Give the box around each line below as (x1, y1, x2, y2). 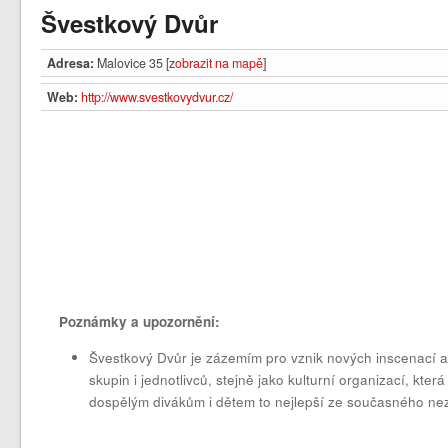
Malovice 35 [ (94, 54, 170, 73)
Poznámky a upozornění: (59, 312, 221, 332)
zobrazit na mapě (169, 54, 264, 73)
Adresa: (47, 54, 95, 73)
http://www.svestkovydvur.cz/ (81, 88, 234, 107)
